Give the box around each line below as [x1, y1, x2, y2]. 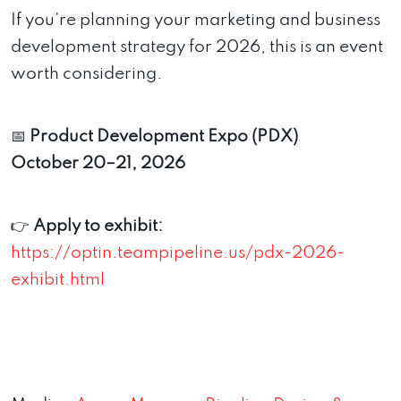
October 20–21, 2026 [11, 155, 185, 173]
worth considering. [11, 65, 162, 83]
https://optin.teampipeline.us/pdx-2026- [11, 244, 345, 262]
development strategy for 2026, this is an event [11, 38, 383, 56]
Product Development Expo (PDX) [30, 128, 298, 146]
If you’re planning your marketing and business [11, 12, 380, 30]
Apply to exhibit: [33, 218, 163, 235]
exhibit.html [11, 271, 105, 289]
